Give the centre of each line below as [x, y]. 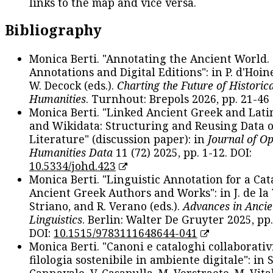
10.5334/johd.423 [73, 165]
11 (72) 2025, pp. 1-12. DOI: [182, 152]
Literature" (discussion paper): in [119, 139]
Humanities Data [71, 152]
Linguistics [56, 219]
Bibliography [53, 30]
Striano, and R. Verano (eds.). [106, 206]
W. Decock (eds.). [73, 85]
